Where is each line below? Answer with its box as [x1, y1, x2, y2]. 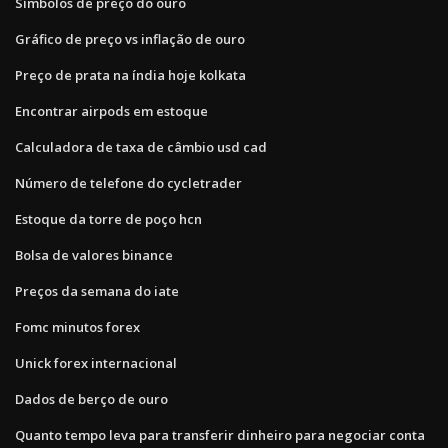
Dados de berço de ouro [15, 389, 168, 408]
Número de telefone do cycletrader [15, 173, 242, 192]
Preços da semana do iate [15, 281, 179, 300]
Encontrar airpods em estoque [15, 101, 208, 120]
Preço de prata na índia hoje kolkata [15, 65, 246, 84]
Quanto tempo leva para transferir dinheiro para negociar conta [15, 425, 425, 444]
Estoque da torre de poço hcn [15, 209, 202, 228]
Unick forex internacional [15, 353, 177, 372]
